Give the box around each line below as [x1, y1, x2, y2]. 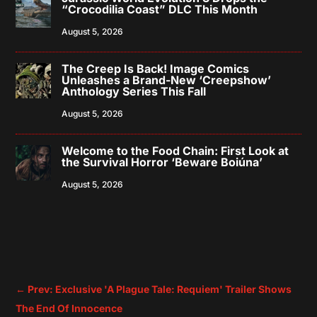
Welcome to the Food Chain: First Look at [62, 143, 289, 158]
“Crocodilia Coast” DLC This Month [62, 1, 258, 16]
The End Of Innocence [16, 302, 123, 315]
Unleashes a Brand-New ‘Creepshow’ [62, 72, 272, 87]
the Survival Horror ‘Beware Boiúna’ [62, 154, 263, 169]
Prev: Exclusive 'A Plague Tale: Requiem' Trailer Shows [28, 283, 292, 296]
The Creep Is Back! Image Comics [62, 61, 250, 76]
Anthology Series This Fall [62, 83, 207, 98]
